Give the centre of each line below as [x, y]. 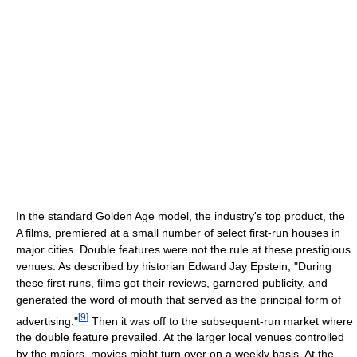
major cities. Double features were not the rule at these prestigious [183, 249]
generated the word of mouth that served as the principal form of [178, 299]
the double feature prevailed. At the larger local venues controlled [180, 337]
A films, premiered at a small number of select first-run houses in [178, 232]
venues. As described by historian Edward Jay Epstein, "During [174, 266]
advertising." [47, 321]
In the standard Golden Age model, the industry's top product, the [180, 216]
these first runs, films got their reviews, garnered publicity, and [172, 282]
